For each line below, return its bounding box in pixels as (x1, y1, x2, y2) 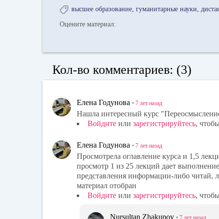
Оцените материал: (60, 21, 116, 28)
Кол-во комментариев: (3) (52, 62, 192, 77)
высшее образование (71, 5, 132, 13)
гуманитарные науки (136, 5, 197, 13)
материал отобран (77, 181, 136, 190)
